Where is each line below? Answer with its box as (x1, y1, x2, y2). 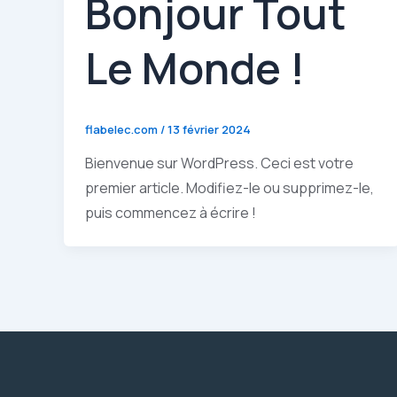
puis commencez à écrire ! (85, 203, 256, 223)
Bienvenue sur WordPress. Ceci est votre (85, 153, 354, 174)
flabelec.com (85, 121, 160, 137)
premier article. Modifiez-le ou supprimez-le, (85, 178, 374, 198)
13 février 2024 (167, 121, 251, 137)
